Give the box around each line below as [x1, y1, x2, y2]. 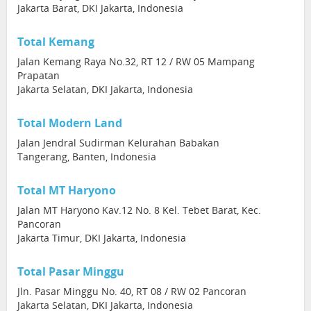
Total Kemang [17, 34, 94, 49]
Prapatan [17, 69, 60, 82]
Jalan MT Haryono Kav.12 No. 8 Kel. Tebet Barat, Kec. [17, 203, 261, 217]
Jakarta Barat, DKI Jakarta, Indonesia [17, 1, 183, 15]
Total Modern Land [17, 115, 122, 131]
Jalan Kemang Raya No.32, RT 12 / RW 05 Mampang [17, 55, 255, 68]
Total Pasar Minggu [17, 264, 124, 279]
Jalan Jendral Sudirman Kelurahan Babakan [17, 136, 219, 149]
